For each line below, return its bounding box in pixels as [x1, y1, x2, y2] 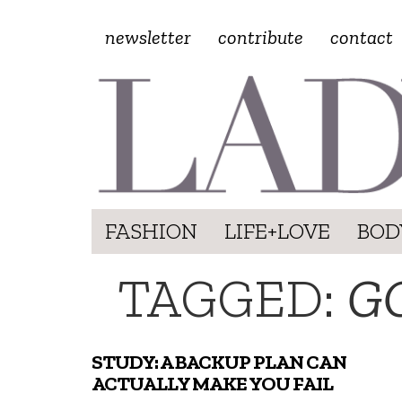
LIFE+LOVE [224, 217, 330, 244]
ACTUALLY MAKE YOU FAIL [92, 371, 333, 396]
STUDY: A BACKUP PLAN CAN [92, 349, 346, 374]
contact [330, 25, 393, 49]
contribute [218, 25, 303, 49]
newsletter [105, 25, 191, 49]
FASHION [105, 217, 197, 244]
